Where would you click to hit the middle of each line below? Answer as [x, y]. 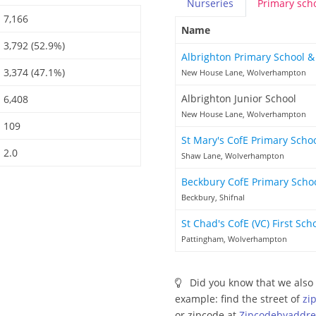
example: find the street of [239, 299]
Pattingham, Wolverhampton [234, 239]
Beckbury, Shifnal [213, 197]
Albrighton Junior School [239, 99]
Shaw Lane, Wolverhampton [233, 156]
